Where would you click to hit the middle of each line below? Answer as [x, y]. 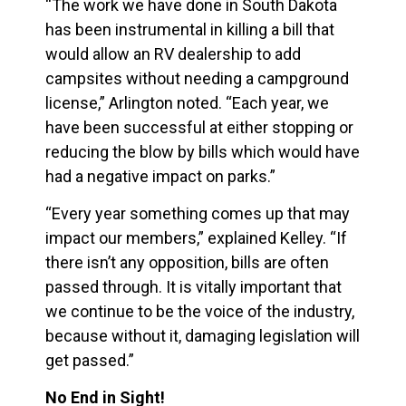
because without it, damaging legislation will [203, 335]
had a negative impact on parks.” [160, 176]
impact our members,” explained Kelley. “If [196, 237]
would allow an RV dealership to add [173, 53]
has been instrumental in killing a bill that [190, 29]
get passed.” [90, 360]
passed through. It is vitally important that [193, 286]
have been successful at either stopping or [199, 127]
